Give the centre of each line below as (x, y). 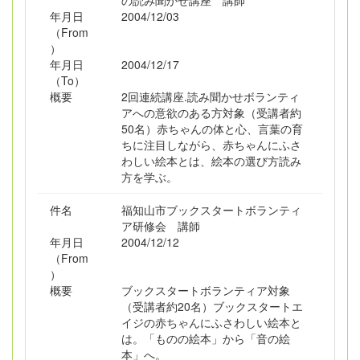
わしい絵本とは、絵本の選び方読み (211, 161)
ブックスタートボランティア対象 (205, 290)
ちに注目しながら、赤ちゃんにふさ (211, 145)
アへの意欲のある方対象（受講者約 (211, 112)
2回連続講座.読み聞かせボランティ (210, 96)
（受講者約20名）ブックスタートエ (212, 306)
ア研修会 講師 (160, 226)
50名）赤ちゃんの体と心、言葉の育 (212, 129)
